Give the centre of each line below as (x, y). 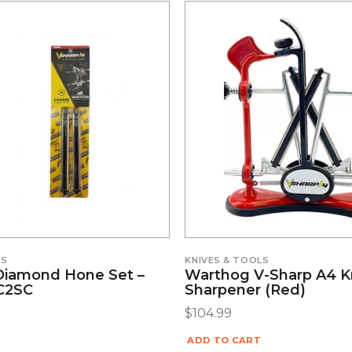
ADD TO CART (224, 340)
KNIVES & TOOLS (227, 260)
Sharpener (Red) (246, 290)
